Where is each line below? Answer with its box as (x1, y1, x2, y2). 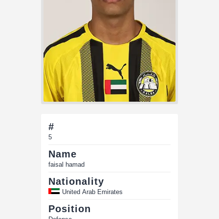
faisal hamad (48, 158, 85, 171)
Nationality (48, 172, 104, 191)
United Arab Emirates (62, 186, 123, 198)
